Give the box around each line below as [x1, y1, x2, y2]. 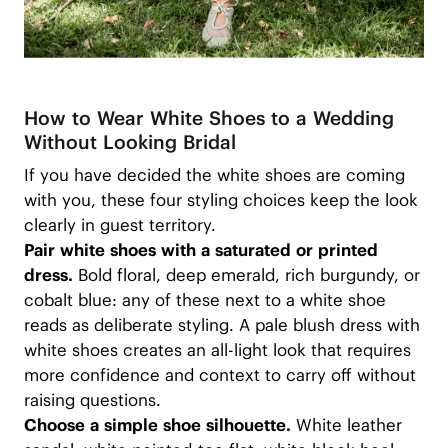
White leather [295, 414, 402, 437]
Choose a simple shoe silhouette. [23, 414, 296, 437]
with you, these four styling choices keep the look [23, 189, 418, 212]
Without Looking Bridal [23, 129, 236, 154]
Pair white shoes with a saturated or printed [23, 239, 378, 262]
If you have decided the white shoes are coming [23, 164, 405, 187]
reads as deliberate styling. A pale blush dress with [23, 314, 420, 337]
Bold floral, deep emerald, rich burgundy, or [72, 264, 420, 287]
